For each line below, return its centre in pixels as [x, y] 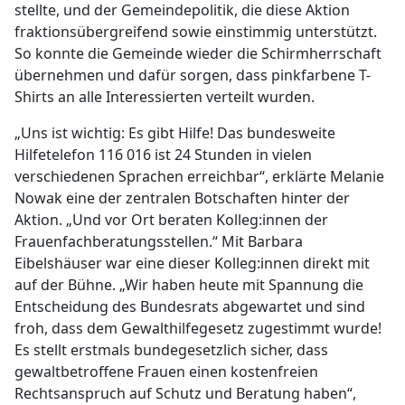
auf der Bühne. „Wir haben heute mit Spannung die [189, 285]
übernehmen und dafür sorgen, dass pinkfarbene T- [193, 75]
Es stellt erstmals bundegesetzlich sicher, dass [171, 350]
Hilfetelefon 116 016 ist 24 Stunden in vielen [163, 155]
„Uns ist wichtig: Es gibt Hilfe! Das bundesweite [175, 133]
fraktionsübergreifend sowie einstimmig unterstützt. [196, 32]
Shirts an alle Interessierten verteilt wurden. [165, 97]
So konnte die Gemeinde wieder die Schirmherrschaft [198, 53]
